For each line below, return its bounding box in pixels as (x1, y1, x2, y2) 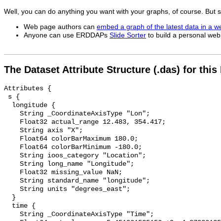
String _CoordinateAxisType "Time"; (4, 211, 154, 219)
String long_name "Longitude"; (4, 160, 134, 168)
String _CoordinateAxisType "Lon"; (4, 110, 150, 118)
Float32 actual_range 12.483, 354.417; (4, 118, 166, 126)
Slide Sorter (110, 31, 146, 39)
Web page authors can (24, 23, 97, 31)
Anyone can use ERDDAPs (24, 31, 110, 39)
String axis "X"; (4, 127, 83, 135)
